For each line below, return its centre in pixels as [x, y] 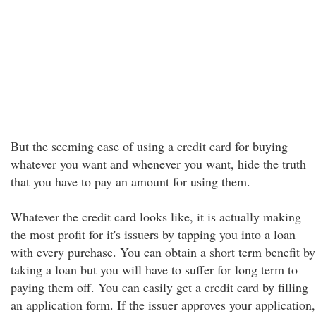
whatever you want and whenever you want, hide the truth [158, 164]
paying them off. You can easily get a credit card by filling [159, 287]
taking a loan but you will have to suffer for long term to [154, 269]
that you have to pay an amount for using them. [130, 181]
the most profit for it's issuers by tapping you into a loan [153, 234]
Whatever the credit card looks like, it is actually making [156, 217]
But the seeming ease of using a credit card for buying [149, 146]
